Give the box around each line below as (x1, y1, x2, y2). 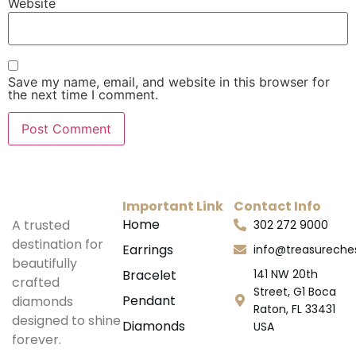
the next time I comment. (8, 87, 158, 103)
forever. (12, 330, 61, 349)
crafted (12, 273, 60, 292)
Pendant (122, 291, 176, 310)
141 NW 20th (253, 265, 318, 282)
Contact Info (233, 196, 321, 215)
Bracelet (122, 265, 177, 284)
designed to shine (12, 311, 121, 330)
